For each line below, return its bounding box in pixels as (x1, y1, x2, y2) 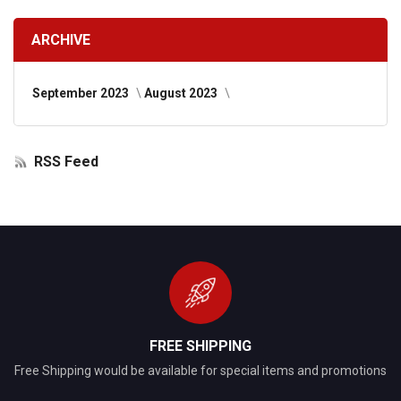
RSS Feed (34, 153, 98, 170)
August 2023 (144, 86, 220, 100)
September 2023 (32, 86, 132, 100)
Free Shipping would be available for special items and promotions (14, 363, 387, 378)
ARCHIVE (31, 31, 90, 48)
